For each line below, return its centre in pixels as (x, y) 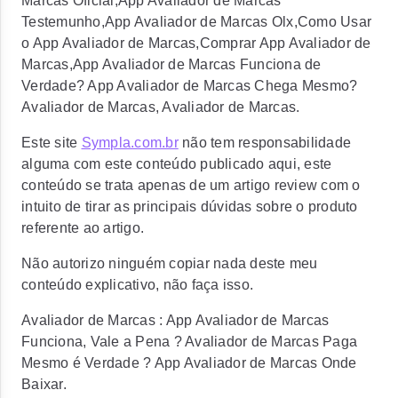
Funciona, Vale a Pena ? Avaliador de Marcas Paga (189, 342)
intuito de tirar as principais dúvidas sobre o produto (190, 207)
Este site (52, 143)
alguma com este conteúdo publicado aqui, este (177, 164)
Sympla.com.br (130, 143)
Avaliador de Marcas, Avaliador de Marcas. (161, 107)
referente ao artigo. (83, 228)
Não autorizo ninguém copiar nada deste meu (170, 263)
